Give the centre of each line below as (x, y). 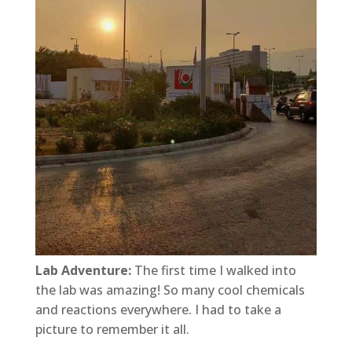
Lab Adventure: (83, 270)
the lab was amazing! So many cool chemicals (170, 290)
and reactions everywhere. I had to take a (158, 309)
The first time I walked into (213, 270)
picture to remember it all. (112, 329)
